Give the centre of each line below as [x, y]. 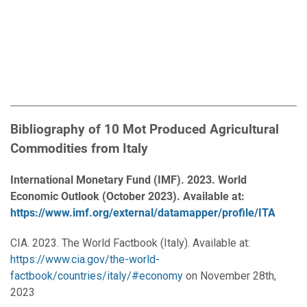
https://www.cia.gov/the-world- [85, 260]
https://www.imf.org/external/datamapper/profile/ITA [143, 213]
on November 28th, [230, 276]
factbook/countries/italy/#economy [97, 276]
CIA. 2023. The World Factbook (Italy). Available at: [130, 243]
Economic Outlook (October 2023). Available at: [127, 197]
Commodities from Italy [79, 149]
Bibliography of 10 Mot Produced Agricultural [145, 130]
